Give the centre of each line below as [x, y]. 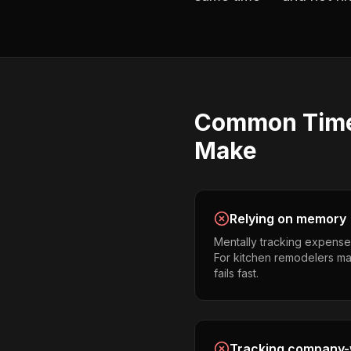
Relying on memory [288, 219]
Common [248, 122]
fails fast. [236, 273]
